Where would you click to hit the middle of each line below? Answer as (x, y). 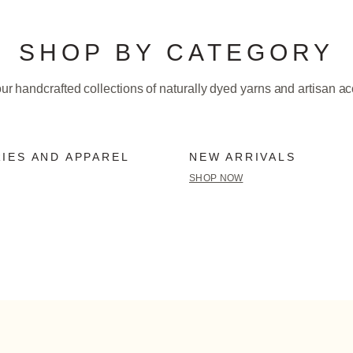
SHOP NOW (216, 178)
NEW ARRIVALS (243, 156)
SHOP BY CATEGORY (176, 52)
